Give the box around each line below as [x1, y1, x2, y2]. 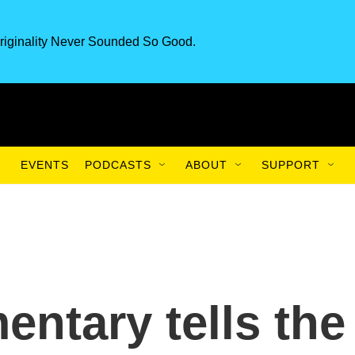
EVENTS [21, 158, 69, 171]
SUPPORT [261, 158, 320, 171]
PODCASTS [85, 158, 151, 171]
